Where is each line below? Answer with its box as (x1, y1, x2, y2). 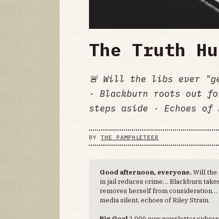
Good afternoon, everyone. (100, 167, 194, 176)
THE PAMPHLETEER (100, 133, 159, 141)
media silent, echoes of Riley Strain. (100, 195, 210, 204)
